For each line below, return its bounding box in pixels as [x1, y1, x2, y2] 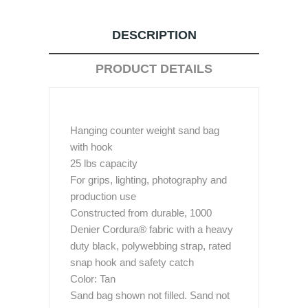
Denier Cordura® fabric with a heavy [70, 223, 233, 235]
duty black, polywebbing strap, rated [70, 240, 231, 252]
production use [70, 190, 136, 202]
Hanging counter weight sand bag [70, 124, 219, 136]
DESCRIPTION [111, 28, 197, 42]
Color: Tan [70, 273, 115, 285]
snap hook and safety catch [70, 256, 194, 268]
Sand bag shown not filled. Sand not [70, 289, 230, 301]
